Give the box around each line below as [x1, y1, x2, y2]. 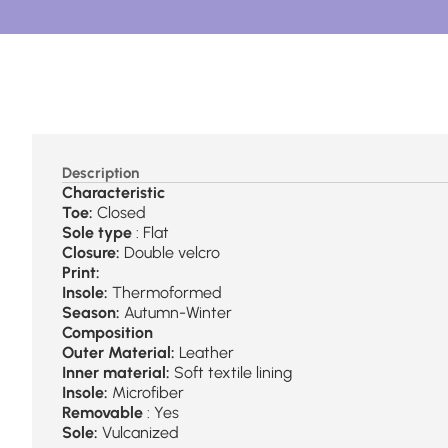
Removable [62, 403, 143, 422]
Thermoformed [108, 283, 222, 302]
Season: [62, 303, 120, 322]
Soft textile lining [170, 363, 292, 382]
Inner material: [62, 363, 170, 382]
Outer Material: [62, 343, 175, 362]
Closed [93, 203, 146, 222]
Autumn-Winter [120, 303, 232, 322]
